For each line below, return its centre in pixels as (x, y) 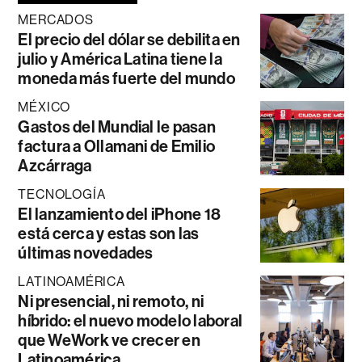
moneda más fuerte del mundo (126, 78)
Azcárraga (55, 165)
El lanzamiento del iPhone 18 (120, 214)
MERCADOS (56, 19)
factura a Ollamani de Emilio (117, 146)
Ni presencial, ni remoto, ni (111, 301)
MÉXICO (44, 107)
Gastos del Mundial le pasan (117, 126)
